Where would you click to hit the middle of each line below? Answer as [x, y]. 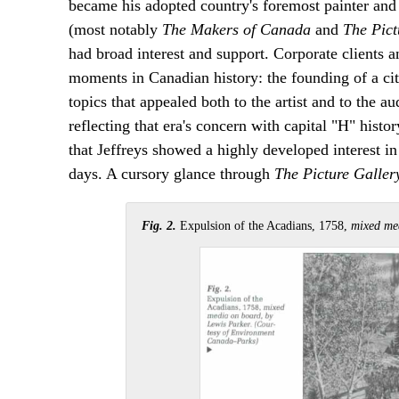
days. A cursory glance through [171, 173]
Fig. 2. [159, 225]
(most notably [115, 29]
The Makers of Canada [236, 29]
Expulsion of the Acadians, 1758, [264, 225]
